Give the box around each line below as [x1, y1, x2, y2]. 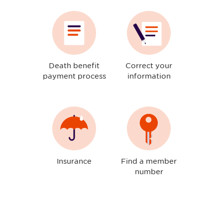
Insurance [57, 156, 92, 166]
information [127, 71, 171, 81]
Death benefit [49, 61, 100, 70]
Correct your [125, 61, 172, 70]
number [134, 167, 163, 176]
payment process [42, 71, 106, 81]
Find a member [121, 156, 177, 166]
